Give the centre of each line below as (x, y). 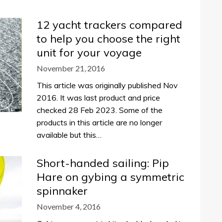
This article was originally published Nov (107, 85)
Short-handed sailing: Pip (103, 163)
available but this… (69, 135)
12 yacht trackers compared (110, 25)
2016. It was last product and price (98, 98)
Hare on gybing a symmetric (111, 177)
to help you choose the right (109, 39)
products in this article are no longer (99, 122)
